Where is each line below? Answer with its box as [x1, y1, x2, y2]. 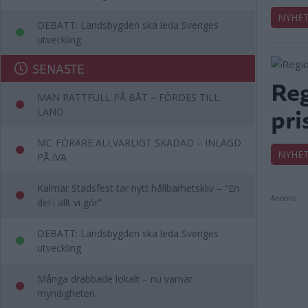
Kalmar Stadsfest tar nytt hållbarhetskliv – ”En [37, 181, 239, 195]
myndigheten [37, 287, 95, 300]
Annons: [271, 193, 298, 203]
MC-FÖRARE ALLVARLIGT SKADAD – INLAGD [37, 136, 241, 149]
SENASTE [32, 58, 85, 78]
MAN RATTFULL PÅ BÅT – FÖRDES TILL [37, 91, 219, 104]
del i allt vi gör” [37, 196, 102, 209]
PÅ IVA [37, 151, 67, 164]
